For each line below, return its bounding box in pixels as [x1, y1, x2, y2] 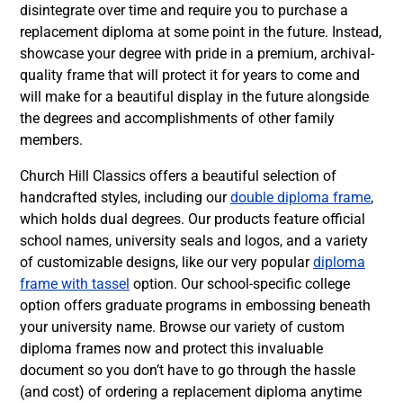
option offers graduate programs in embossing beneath [20, 296, 371, 314]
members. [20, 130, 83, 148]
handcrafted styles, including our [20, 188, 230, 206]
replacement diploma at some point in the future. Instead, [20, 22, 381, 40]
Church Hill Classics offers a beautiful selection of [20, 166, 336, 184]
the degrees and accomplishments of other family [20, 109, 335, 127]
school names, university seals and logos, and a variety [20, 231, 368, 249]
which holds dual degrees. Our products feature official [20, 210, 365, 228]
